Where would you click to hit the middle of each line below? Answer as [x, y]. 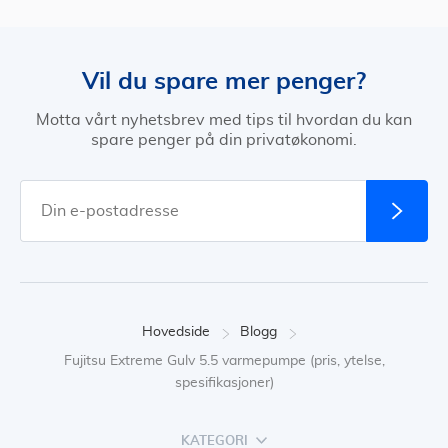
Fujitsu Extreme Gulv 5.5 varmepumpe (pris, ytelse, [224, 361]
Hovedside [175, 332]
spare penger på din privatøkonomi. [224, 140]
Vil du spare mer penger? [224, 80]
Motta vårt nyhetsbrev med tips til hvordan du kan [224, 120]
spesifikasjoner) [224, 383]
